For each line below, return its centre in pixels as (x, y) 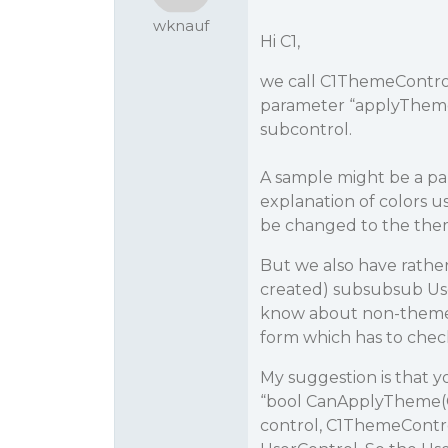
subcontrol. (305, 129)
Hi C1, (279, 41)
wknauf (181, 25)
